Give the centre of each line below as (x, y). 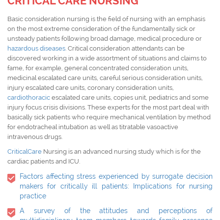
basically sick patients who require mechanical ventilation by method (109, 117)
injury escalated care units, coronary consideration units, (91, 88)
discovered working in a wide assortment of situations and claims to (107, 58)
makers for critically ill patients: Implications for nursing (116, 186)
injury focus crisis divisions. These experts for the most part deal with (108, 108)
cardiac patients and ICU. (44, 162)
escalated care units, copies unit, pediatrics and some (129, 98)
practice (33, 196)
